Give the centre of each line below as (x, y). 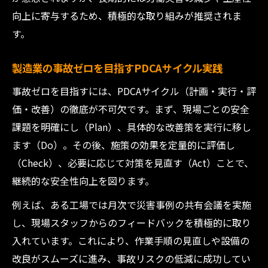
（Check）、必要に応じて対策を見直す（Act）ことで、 (133, 163)
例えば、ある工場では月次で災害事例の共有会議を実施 (132, 205)
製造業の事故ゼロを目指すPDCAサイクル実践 (117, 68)
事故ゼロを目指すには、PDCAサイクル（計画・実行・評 (134, 91)
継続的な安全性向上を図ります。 (83, 181)
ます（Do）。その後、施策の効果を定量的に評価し (124, 145)
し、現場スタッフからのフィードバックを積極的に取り (132, 223)
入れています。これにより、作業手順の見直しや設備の (131, 240)
